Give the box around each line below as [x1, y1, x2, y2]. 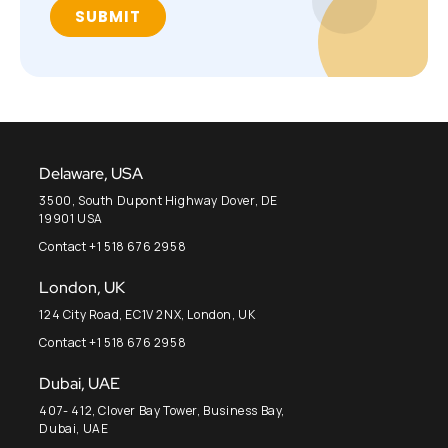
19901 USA [39, 210, 103, 228]
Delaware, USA [39, 163, 144, 185]
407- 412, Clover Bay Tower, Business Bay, [39, 402, 286, 420]
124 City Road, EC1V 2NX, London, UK [39, 306, 256, 324]
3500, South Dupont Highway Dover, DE [39, 192, 279, 210]
